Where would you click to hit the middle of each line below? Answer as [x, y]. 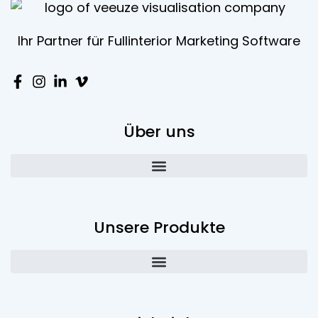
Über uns [159, 132]
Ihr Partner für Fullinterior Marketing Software [159, 40]
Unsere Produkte [159, 228]
